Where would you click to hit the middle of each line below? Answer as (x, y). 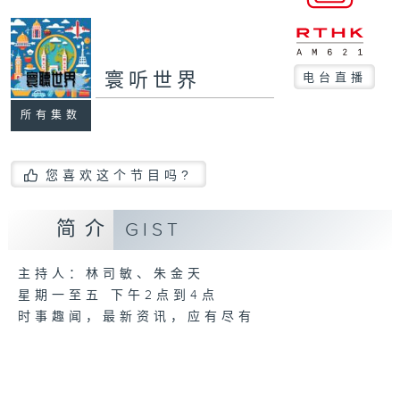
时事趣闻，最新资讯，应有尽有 (136, 317)
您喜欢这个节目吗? (119, 175)
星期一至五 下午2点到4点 (118, 296)
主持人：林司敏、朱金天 (111, 275)
